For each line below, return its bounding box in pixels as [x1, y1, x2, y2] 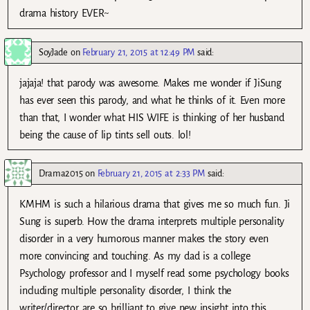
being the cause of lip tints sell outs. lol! [19, 129, 191, 140]
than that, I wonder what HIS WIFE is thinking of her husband [19, 111, 284, 123]
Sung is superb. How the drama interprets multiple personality [19, 215, 284, 227]
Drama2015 [39, 167, 83, 179]
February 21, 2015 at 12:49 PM [82, 46, 195, 57]
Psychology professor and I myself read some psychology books [19, 267, 289, 279]
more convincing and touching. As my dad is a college [19, 250, 250, 262]
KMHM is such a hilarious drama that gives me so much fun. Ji [19, 198, 290, 210]
